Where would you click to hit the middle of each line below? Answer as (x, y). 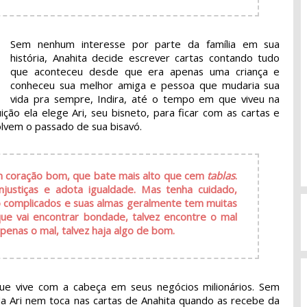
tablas (221, 175)
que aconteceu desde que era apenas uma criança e (145, 71)
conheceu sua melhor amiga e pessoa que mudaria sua (145, 85)
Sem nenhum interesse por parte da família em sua (145, 44)
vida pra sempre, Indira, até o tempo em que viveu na (145, 98)
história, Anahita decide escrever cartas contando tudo (145, 57)
